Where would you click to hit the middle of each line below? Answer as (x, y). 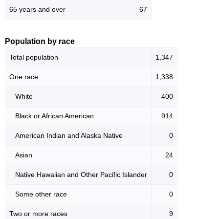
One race (24, 77)
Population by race (40, 42)
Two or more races (38, 214)
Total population (34, 57)
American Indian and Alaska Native (66, 136)
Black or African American (52, 116)
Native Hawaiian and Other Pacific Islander (78, 175)
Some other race (38, 194)
